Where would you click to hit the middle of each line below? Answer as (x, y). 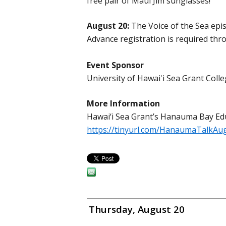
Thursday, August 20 (137, 209)
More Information (123, 104)
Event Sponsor (115, 65)
